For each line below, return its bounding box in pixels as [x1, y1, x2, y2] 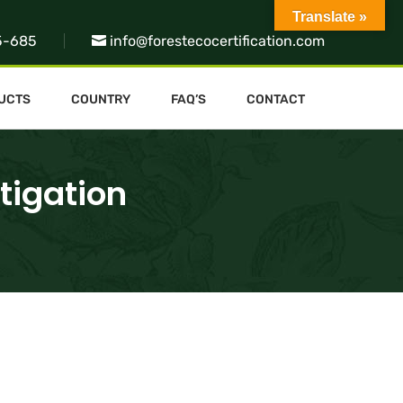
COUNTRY [71, 91, 131, 107]
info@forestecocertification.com [110, 32, 325, 49]
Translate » [292, 9, 367, 24]
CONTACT [246, 91, 305, 107]
